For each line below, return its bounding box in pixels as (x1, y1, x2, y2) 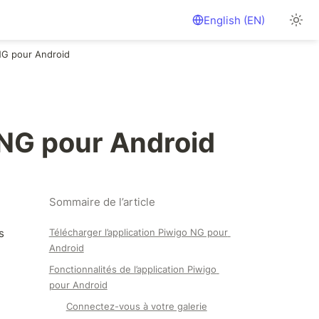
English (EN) (204, 13, 265, 27)
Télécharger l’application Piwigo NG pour (48, 226, 228, 238)
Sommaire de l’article (48, 195, 155, 209)
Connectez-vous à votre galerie (66, 300, 207, 312)
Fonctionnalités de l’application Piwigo (48, 263, 216, 275)
